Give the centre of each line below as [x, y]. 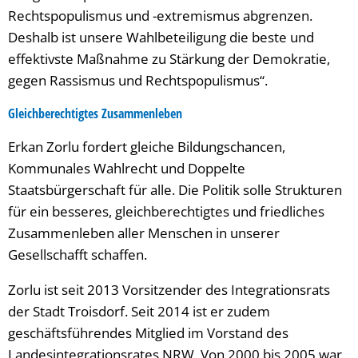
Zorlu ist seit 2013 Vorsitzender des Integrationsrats [169, 290]
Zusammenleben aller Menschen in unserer [144, 233]
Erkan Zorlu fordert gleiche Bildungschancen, [147, 147]
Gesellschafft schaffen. [78, 255]
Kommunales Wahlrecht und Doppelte [127, 168]
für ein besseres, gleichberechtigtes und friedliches [166, 211]
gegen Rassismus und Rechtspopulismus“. [138, 80]
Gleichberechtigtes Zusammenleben [95, 113]
